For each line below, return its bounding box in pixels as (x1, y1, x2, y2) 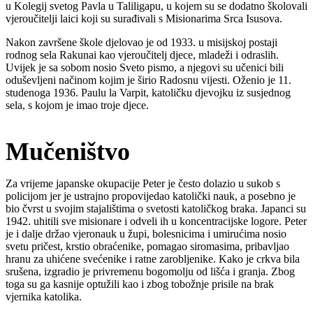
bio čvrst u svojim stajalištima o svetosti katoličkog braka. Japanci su (6, 202, 306, 214)
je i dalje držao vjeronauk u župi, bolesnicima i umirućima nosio (6, 227, 286, 240)
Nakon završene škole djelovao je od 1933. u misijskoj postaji (6, 36, 277, 49)
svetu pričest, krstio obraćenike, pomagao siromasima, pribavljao (6, 240, 289, 252)
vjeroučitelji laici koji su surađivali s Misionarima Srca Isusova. (6, 13, 282, 25)
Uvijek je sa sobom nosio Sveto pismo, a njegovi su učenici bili (6, 61, 284, 74)
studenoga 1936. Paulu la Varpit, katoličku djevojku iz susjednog (6, 87, 291, 99)
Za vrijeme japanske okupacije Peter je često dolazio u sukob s (6, 177, 280, 189)
